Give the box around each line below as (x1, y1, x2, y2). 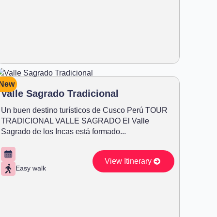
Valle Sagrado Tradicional (1, 88, 119, 99)
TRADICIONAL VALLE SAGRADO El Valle (1, 116, 149, 125)
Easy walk (15, 164, 46, 172)
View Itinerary (104, 156, 152, 165)
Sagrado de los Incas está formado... (1, 127, 126, 136)
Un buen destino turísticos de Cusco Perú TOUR (1, 106, 168, 114)
